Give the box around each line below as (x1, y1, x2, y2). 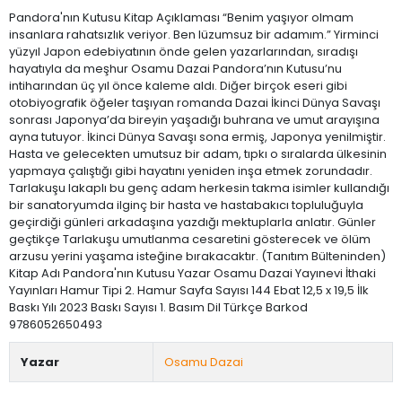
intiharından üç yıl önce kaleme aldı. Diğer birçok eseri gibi (9, 76, 347, 94)
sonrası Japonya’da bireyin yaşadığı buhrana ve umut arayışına (9, 110, 380, 128)
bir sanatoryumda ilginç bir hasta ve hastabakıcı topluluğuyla (9, 196, 363, 214)
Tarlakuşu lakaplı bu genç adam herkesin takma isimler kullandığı (9, 179, 389, 197)
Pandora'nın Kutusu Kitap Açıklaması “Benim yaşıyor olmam (9, 8, 354, 26)
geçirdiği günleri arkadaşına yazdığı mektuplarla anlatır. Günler (9, 213, 376, 231)
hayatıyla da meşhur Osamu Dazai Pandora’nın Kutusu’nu (9, 59, 342, 77)
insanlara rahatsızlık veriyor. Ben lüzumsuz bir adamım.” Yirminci (9, 25, 379, 43)
